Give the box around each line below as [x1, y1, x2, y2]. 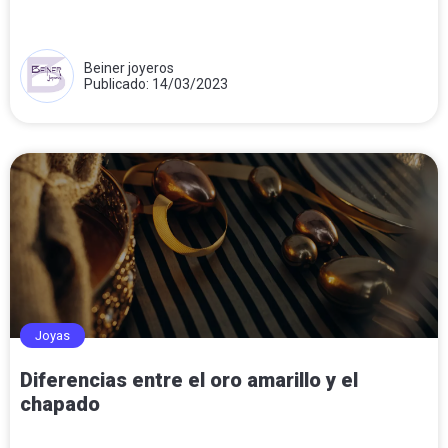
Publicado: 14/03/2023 [84, 75, 228, 92]
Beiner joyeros [84, 59, 174, 76]
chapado [20, 391, 100, 416]
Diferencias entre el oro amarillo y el [20, 367, 358, 392]
